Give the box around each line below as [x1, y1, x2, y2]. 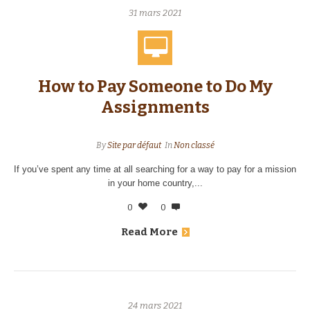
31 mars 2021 [129, 8, 181, 18]
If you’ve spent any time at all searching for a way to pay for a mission [14, 164, 296, 174]
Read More [120, 226, 178, 238]
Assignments [100, 98, 210, 117]
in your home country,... [107, 178, 203, 188]
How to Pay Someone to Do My [37, 77, 273, 96]
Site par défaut [107, 140, 161, 150]
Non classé [173, 140, 215, 150]
